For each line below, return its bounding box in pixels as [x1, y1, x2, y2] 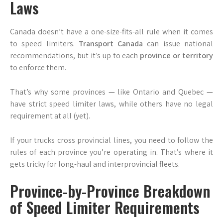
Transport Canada [78, 38, 143, 49]
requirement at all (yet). [10, 111, 90, 121]
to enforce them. [10, 62, 66, 73]
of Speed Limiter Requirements [10, 196, 200, 219]
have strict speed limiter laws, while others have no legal [10, 99, 213, 109]
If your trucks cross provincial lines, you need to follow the [10, 135, 213, 145]
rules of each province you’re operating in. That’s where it [10, 147, 213, 157]
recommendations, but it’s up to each [10, 50, 140, 61]
